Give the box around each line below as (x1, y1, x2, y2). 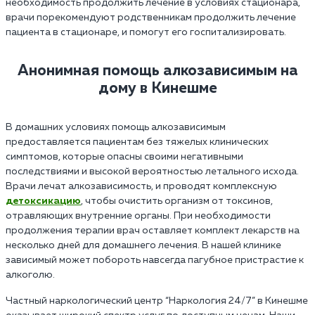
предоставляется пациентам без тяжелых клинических (6, 136, 269, 147)
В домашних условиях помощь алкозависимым (6, 122, 226, 132)
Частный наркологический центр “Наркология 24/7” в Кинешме (6, 295, 308, 306)
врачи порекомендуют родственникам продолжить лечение (6, 12, 296, 22)
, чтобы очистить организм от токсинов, (81, 195, 273, 206)
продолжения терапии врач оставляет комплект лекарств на (6, 225, 300, 236)
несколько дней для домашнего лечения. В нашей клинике (6, 240, 281, 250)
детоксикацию (6, 195, 81, 206)
